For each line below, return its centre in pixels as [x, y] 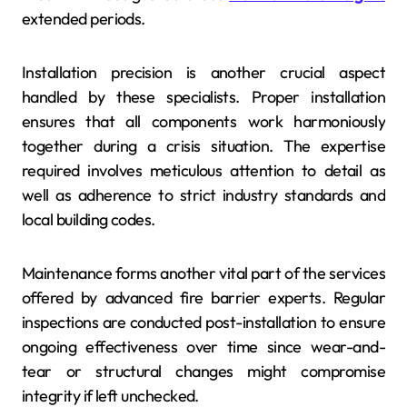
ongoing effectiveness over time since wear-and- [203, 346]
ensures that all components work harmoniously [203, 121]
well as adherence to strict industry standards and [203, 194]
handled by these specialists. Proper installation [203, 96]
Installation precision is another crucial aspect [203, 72]
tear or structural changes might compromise [203, 371]
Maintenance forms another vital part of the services [203, 273]
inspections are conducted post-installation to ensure [203, 322]
